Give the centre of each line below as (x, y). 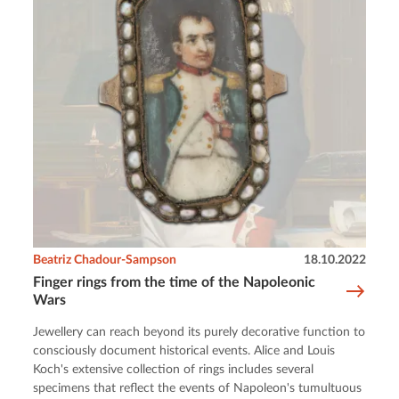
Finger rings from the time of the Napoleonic (175, 283)
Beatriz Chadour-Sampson (105, 261)
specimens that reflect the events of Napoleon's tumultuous (198, 389)
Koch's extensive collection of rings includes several (174, 370)
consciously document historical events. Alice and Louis (184, 351)
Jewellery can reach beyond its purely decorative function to (199, 333)
